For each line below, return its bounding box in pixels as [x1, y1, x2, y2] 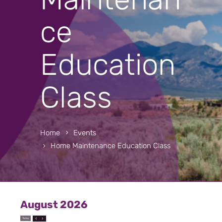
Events [73, 128, 97, 137]
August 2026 [20, 198, 88, 211]
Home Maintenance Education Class [51, 141, 171, 151]
